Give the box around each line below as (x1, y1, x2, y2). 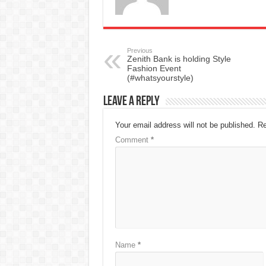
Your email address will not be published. (115, 121, 255, 130)
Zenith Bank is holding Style (126, 54, 231, 64)
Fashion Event (126, 64, 181, 74)
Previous (126, 47, 153, 55)
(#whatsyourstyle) (126, 73, 194, 83)
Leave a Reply (103, 95, 160, 109)
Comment (115, 135, 151, 145)
